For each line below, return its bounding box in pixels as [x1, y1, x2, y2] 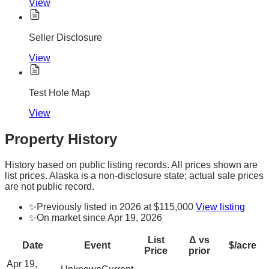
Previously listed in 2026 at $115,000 [37, 201, 193, 212]
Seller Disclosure [29, 32, 102, 43]
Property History [5, 130, 117, 147]
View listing [196, 201, 245, 212]
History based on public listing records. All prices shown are [5, 159, 258, 170]
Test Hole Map [29, 88, 90, 98]
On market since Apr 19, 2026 [37, 212, 162, 223]
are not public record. [5, 181, 94, 192]
